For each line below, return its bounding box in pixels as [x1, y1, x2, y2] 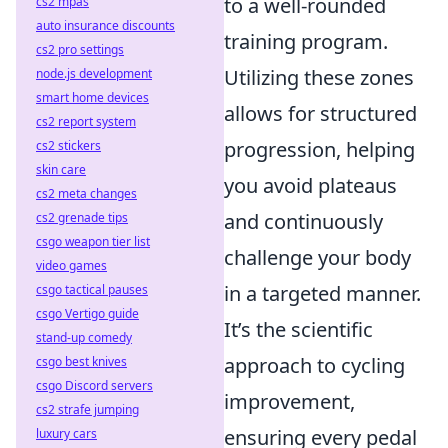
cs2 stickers [36, 137, 101, 154]
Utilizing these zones [224, 64, 414, 91]
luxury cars [36, 425, 97, 442]
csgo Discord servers [36, 377, 153, 394]
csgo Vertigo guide [36, 305, 139, 322]
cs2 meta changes [36, 185, 137, 202]
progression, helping [224, 136, 415, 163]
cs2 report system [36, 113, 136, 130]
